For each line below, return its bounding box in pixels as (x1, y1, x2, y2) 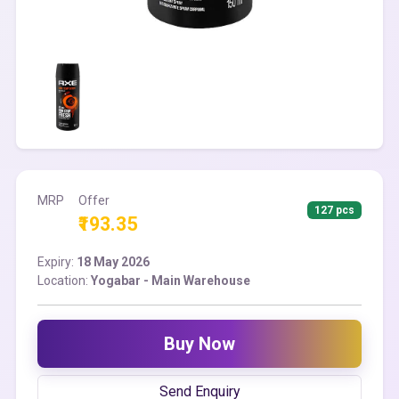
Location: (37, 273, 91, 288)
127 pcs (314, 204, 355, 216)
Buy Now (164, 333, 235, 354)
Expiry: (37, 255, 77, 269)
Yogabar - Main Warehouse (91, 273, 250, 288)
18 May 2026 (77, 255, 150, 269)
